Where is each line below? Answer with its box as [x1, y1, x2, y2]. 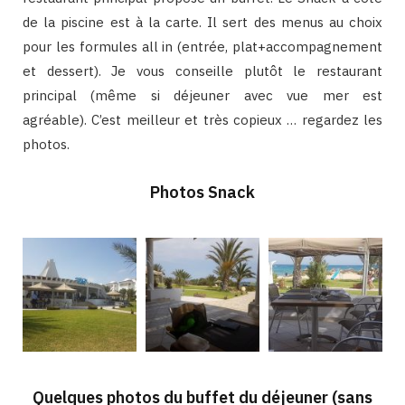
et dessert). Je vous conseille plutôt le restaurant [23, 62, 382, 80]
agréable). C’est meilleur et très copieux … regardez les [23, 111, 382, 129]
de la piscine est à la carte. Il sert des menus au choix [23, 14, 382, 32]
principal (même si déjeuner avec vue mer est [23, 87, 382, 105]
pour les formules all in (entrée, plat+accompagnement [23, 38, 382, 56]
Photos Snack [150, 182, 255, 203]
